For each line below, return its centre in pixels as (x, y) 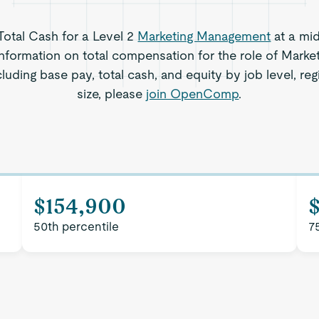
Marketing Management (204, 36)
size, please (112, 94)
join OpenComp (193, 94)
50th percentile (77, 226)
